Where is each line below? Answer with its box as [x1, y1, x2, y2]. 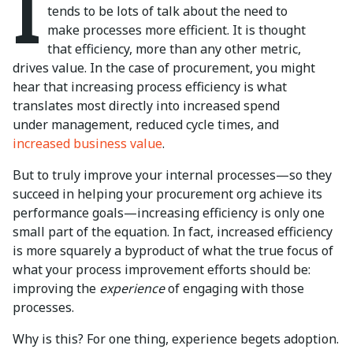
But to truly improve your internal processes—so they [13, 165, 332, 184]
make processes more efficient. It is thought [47, 20, 306, 39]
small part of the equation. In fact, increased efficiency [13, 222, 333, 240]
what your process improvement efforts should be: [13, 260, 310, 278]
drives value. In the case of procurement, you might [13, 58, 315, 76]
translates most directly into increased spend [13, 96, 280, 114]
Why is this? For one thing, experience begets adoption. [13, 329, 339, 347]
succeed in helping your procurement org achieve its [13, 184, 322, 203]
